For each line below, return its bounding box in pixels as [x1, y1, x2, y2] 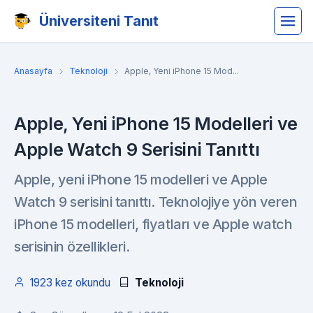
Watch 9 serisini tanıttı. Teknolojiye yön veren [14, 194, 298, 210]
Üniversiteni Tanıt [39, 13, 159, 29]
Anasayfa [14, 66, 52, 76]
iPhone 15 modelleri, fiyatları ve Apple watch [14, 216, 293, 233]
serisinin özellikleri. [14, 238, 130, 255]
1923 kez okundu [30, 276, 110, 289]
